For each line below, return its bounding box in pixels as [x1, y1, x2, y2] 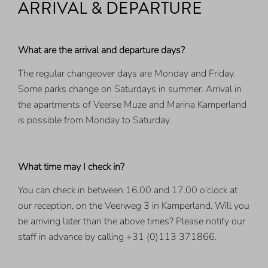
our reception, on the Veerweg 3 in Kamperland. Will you [18, 199, 250, 213]
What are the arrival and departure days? [18, 44, 185, 57]
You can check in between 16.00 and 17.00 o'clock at [18, 184, 238, 197]
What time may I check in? [18, 160, 127, 174]
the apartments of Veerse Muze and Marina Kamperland [18, 98, 247, 112]
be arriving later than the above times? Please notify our [18, 215, 246, 229]
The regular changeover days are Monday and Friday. [18, 67, 236, 81]
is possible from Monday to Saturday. [18, 114, 172, 127]
